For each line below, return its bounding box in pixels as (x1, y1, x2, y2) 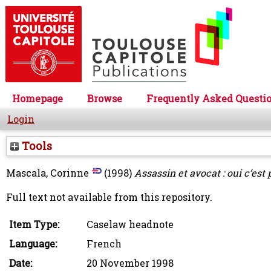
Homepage (12, 92, 63, 105)
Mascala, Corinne (6, 166, 89, 180)
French (87, 237, 122, 250)
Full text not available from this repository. (6, 191, 212, 204)
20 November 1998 (87, 256, 174, 270)
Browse (87, 92, 122, 105)
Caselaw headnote (87, 218, 174, 231)
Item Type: (9, 218, 59, 231)
